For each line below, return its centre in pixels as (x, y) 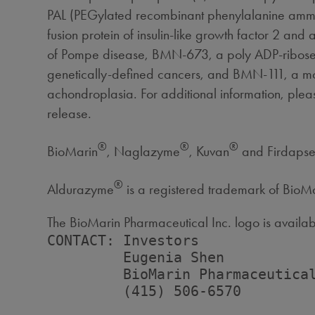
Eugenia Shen (136, 258)
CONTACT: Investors (123, 241)
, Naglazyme (144, 151)
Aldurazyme (81, 189)
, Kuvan (210, 151)
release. (70, 113)
